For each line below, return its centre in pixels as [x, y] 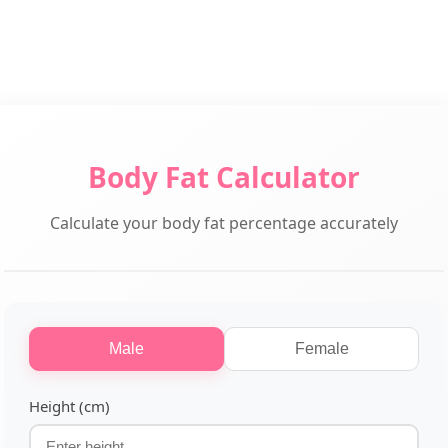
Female [321, 349]
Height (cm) [69, 406]
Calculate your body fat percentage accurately [224, 223]
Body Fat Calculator [224, 177]
